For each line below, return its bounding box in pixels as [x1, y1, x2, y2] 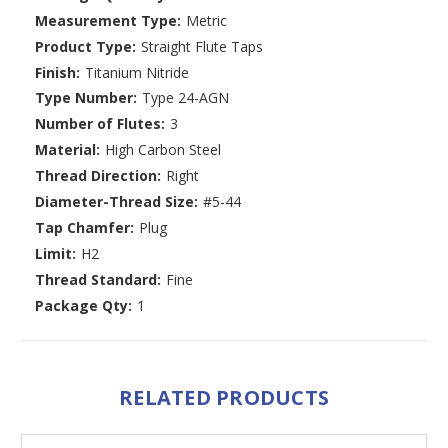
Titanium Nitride [84, 62, 189, 82]
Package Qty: [35, 296, 132, 316]
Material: [35, 140, 100, 160]
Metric [185, 10, 227, 30]
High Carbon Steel [104, 140, 221, 160]
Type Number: [35, 88, 137, 108]
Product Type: [35, 36, 136, 56]
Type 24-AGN [141, 88, 229, 108]
